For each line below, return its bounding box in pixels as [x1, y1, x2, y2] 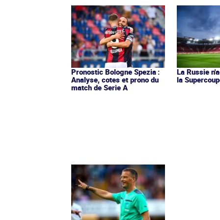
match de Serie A [71, 82, 128, 93]
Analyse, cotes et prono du [71, 75, 159, 85]
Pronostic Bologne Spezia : [71, 67, 160, 77]
